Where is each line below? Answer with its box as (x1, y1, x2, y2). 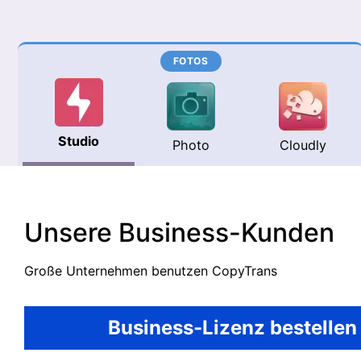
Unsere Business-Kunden (24, 217, 334, 248)
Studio (58, 133, 100, 149)
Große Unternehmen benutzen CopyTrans (24, 263, 277, 279)
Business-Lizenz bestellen (108, 316, 358, 339)
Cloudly (279, 137, 326, 153)
